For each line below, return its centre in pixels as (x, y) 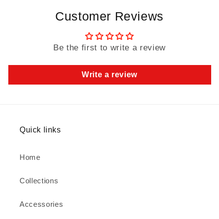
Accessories (42, 204)
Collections (39, 181)
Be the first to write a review (109, 48)
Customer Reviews (109, 17)
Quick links (40, 130)
